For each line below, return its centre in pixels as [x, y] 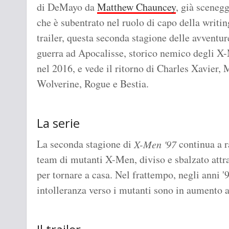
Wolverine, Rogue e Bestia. [93, 84]
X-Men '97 [155, 144]
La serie [58, 123]
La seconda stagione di [85, 144]
